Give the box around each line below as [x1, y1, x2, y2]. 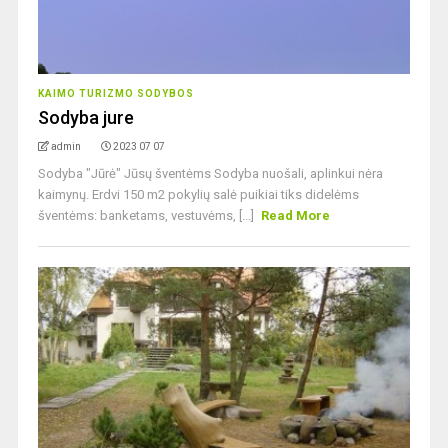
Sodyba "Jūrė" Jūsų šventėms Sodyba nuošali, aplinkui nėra [37, 166, 383, 181]
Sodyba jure [37, 107, 134, 128]
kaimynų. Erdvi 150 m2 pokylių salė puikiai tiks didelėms [37, 187, 359, 202]
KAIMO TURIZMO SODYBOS [37, 88, 194, 99]
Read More [261, 208, 331, 223]
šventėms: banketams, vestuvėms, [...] [37, 208, 257, 223]
